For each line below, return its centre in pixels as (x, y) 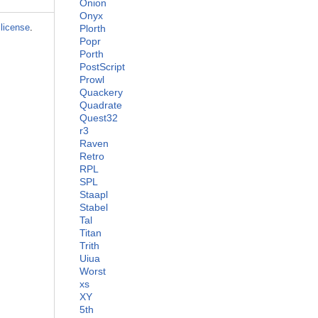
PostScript (102, 67)
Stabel (94, 208)
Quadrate (101, 105)
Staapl (94, 195)
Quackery (101, 93)
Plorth (93, 29)
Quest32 (99, 118)
